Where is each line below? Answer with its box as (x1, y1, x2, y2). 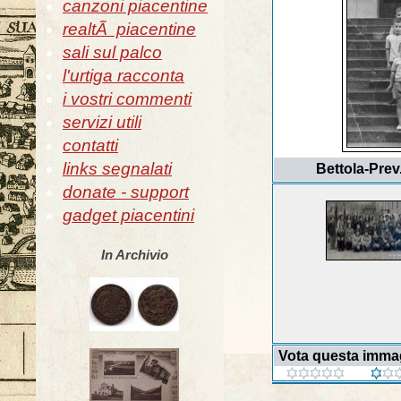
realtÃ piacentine (63, 20, 196, 38)
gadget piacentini (63, 206, 194, 225)
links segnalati (63, 159, 172, 178)
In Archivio (100, 246, 168, 262)
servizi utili (63, 113, 141, 132)
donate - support (63, 183, 189, 201)
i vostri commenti (63, 90, 192, 108)
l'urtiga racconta (63, 66, 184, 85)
